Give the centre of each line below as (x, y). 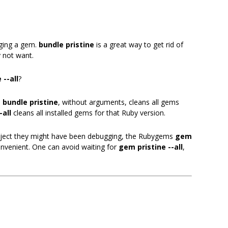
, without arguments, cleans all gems (119, 102)
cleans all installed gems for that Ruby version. (88, 113)
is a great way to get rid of (139, 45)
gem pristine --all (151, 147)
